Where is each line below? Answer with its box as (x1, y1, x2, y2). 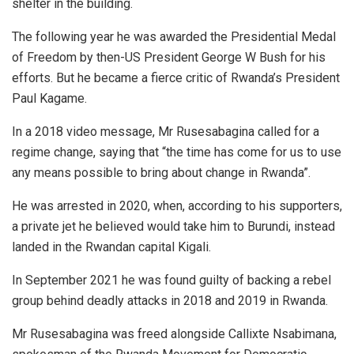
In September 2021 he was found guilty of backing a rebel (12, 273, 331, 288)
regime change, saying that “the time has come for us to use (12, 145, 341, 160)
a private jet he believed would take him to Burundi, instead (12, 219, 335, 235)
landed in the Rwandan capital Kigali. (12, 239, 211, 255)
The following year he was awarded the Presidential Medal (12, 29, 336, 45)
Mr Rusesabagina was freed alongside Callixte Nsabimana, (12, 326, 337, 342)
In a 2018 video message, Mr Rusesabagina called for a (12, 124, 319, 140)
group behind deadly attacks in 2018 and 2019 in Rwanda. (12, 293, 328, 309)
